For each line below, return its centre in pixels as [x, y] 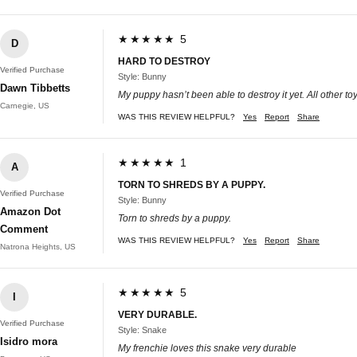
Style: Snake [142, 330]
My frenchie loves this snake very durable [207, 348]
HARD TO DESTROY [164, 61]
